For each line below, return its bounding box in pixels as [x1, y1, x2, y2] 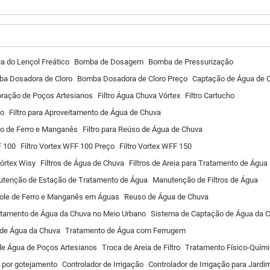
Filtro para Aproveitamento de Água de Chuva [9, 108, 161, 117]
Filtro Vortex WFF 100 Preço [20, 142, 115, 151]
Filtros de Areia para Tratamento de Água [129, 159, 268, 168]
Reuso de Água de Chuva [124, 192, 209, 201]
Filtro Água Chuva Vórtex [98, 91, 180, 100]
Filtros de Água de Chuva [40, 159, 124, 168]
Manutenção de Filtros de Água [152, 175, 258, 184]
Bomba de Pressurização [148, 57, 233, 66]
